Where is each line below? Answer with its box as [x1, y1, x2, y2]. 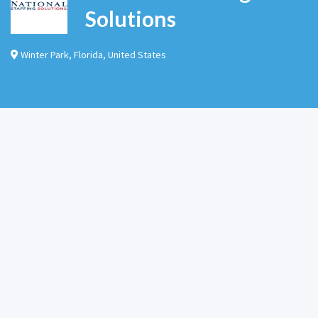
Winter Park [21, 48, 69, 61]
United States [108, 48, 166, 61]
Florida [74, 48, 103, 61]
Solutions [84, 6, 176, 32]
